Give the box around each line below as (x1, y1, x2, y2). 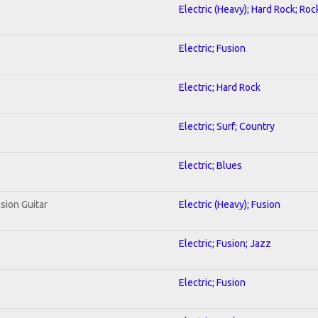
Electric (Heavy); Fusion (179, 198, 280, 210)
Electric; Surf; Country (179, 120, 275, 132)
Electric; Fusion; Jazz (179, 237, 271, 249)
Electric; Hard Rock (179, 81, 261, 93)
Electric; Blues (179, 159, 242, 171)
